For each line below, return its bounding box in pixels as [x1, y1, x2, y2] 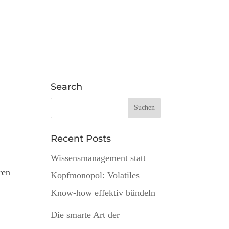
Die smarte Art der [50, 210, 120, 220]
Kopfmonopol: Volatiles [50, 170, 140, 180]
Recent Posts [50, 133, 111, 144]
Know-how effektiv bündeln [50, 188, 155, 198]
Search [50, 81, 82, 93]
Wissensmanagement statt [50, 153, 146, 163]
